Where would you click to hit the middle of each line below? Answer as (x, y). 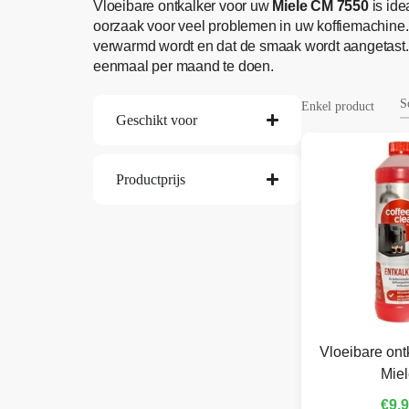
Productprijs (151, 179)
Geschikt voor (157, 120)
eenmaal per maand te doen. (184, 66)
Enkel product (338, 106)
